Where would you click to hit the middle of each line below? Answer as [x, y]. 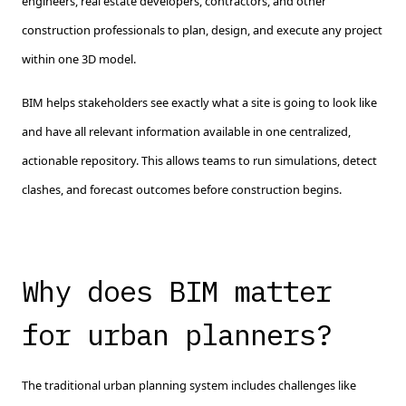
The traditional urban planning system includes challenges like [189, 385]
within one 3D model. [79, 59]
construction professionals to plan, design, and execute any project [202, 30]
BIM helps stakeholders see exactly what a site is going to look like [199, 102]
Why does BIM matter [177, 291]
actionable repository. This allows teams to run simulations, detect [199, 160]
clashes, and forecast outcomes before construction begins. [182, 189]
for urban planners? [185, 334]
